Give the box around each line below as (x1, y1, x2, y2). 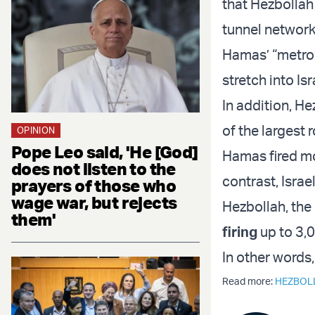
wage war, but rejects (11, 191, 177, 213)
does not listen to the (11, 157, 176, 179)
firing (222, 223, 257, 241)
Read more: (222, 275, 275, 288)
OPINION (17, 124, 56, 136)
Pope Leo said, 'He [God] (11, 141, 198, 162)
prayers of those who (11, 174, 176, 196)
